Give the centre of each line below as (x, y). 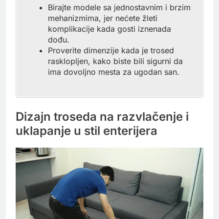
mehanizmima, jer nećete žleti (103, 18)
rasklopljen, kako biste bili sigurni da (115, 61)
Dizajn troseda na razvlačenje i (102, 117)
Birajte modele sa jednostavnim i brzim (119, 8)
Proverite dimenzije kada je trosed (111, 51)
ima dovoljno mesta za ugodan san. (114, 72)
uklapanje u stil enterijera (87, 131)
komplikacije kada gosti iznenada (109, 29)
